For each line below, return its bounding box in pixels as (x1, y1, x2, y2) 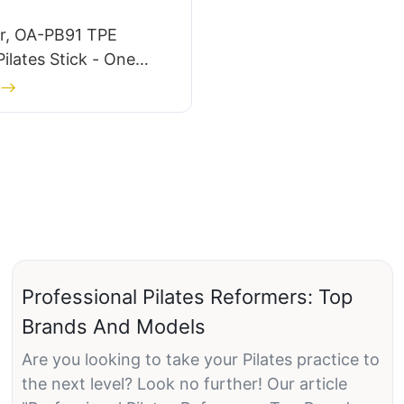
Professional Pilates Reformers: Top (21, 284, 353, 308)
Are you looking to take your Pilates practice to (21, 350, 380, 370)
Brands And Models (21, 314, 206, 338)
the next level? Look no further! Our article (21, 374, 347, 394)
